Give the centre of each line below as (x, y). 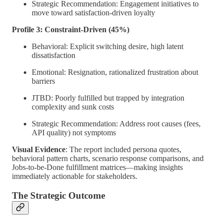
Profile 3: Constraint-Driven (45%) (71, 30)
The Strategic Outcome (58, 196)
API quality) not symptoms (74, 133)
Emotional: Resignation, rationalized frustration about (115, 72)
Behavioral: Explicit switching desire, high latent (108, 47)
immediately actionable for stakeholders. (75, 176)
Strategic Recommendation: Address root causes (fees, (116, 124)
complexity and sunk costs (73, 107)
